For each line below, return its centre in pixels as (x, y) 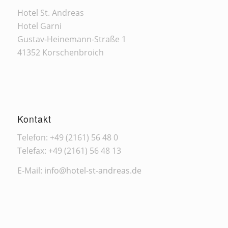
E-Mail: (31, 171)
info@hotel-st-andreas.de (93, 171)
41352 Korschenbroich (60, 52)
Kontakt (34, 119)
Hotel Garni (39, 26)
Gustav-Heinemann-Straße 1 (72, 39)
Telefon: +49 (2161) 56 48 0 (67, 137)
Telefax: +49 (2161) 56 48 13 (69, 150)
